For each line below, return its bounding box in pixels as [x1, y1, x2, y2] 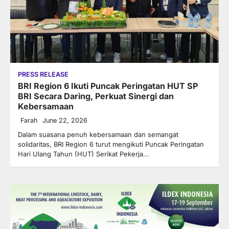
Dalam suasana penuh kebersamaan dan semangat [18, 130, 178, 139]
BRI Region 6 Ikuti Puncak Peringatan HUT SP [18, 81, 198, 91]
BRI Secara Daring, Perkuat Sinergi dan [18, 91, 174, 102]
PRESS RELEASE [18, 71, 68, 79]
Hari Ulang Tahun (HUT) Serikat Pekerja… [18, 150, 149, 158]
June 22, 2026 [42, 117, 87, 125]
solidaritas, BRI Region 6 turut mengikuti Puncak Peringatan [18, 140, 204, 149]
